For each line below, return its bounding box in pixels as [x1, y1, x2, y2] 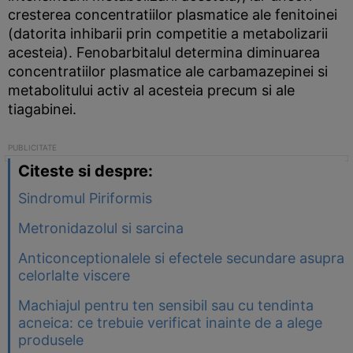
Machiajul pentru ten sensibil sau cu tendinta [18, 297, 314, 314]
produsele [18, 332, 84, 348]
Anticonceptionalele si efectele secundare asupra [18, 250, 344, 266]
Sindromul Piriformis [18, 190, 152, 206]
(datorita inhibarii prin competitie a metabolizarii [8, 25, 328, 42]
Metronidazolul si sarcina [18, 220, 184, 236]
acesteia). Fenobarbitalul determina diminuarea [8, 44, 320, 61]
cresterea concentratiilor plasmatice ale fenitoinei [8, 6, 337, 23]
